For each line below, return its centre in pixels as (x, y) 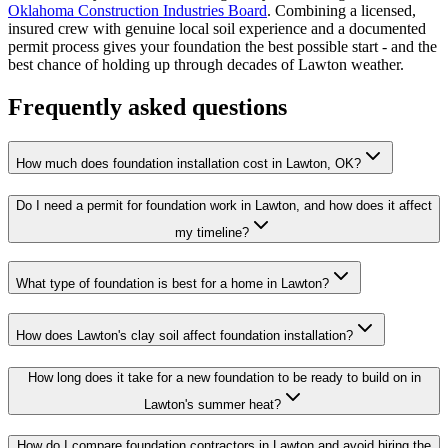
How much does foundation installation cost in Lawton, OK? (188, 163)
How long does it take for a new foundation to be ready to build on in (224, 377)
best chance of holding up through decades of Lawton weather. (206, 65)
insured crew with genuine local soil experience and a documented (217, 29)
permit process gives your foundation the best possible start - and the (222, 47)
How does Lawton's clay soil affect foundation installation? (184, 336)
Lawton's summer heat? (212, 404)
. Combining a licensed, (341, 11)
